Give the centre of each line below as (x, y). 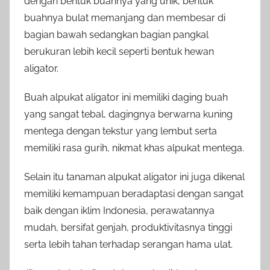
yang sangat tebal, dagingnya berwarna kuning (128, 115)
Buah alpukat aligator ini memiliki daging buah (126, 98)
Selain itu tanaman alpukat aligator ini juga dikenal (134, 177)
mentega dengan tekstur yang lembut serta (121, 131)
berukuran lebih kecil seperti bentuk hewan (119, 52)
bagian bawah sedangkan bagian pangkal (116, 35)
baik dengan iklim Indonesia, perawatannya (119, 211)
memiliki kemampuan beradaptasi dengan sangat (134, 194)
